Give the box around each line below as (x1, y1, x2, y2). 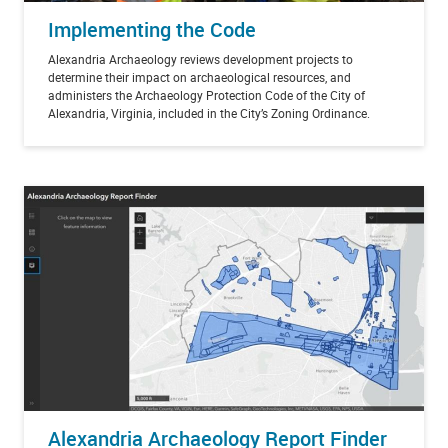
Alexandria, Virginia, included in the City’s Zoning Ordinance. (48, 104, 370, 121)
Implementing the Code (48, 15, 256, 43)
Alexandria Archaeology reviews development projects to (48, 50, 353, 67)
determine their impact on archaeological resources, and (48, 68, 351, 85)
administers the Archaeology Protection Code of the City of (48, 86, 365, 103)
